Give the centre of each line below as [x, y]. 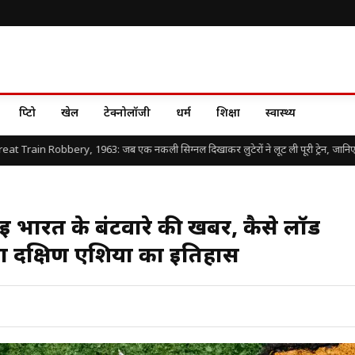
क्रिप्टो [27, 114]
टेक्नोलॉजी [127, 114]
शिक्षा [228, 114]
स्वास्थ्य [281, 114]
